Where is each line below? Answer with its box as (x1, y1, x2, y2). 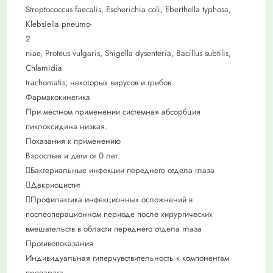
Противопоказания (26, 238, 93, 250)
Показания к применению (26, 135, 121, 147)
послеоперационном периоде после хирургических (26, 208, 213, 221)
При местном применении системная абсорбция (26, 106, 200, 118)
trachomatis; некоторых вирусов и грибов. (26, 77, 174, 89)
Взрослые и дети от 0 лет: (26, 150, 120, 162)
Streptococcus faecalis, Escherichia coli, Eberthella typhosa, (26, 4, 231, 16)
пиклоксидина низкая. (26, 121, 107, 133)
